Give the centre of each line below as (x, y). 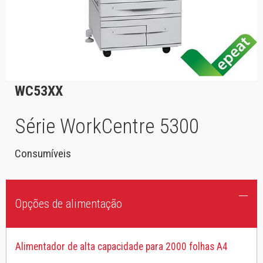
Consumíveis (43, 154)
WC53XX (39, 91)
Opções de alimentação (69, 204)
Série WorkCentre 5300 (107, 127)
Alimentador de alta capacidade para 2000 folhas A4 (122, 246)
